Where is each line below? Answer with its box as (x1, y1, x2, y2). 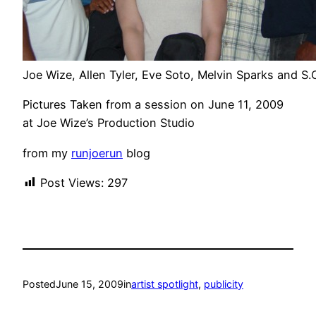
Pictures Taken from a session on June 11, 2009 (23, 97, 284, 112)
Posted (23, 278, 56, 291)
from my (23, 145, 71, 160)
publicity (204, 278, 243, 291)
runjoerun (71, 145, 123, 160)
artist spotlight (131, 278, 198, 291)
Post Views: (40, 175, 104, 190)
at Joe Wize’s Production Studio (23, 116, 195, 130)
